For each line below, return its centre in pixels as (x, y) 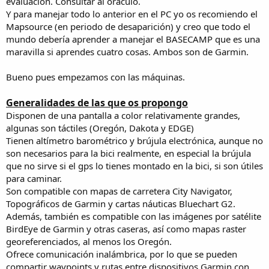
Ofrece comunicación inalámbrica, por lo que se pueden (122, 254)
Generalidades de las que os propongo (97, 102)
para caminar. (34, 178)
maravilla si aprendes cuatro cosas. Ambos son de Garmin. (127, 51)
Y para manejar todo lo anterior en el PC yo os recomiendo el (132, 14)
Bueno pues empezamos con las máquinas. (95, 77)
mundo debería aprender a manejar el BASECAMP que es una (133, 39)
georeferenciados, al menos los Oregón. (89, 241)
